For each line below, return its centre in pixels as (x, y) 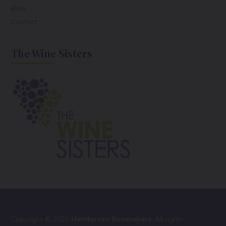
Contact (24, 21)
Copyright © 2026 (41, 219)
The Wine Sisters (52, 53)
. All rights (168, 219)
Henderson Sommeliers (111, 219)
